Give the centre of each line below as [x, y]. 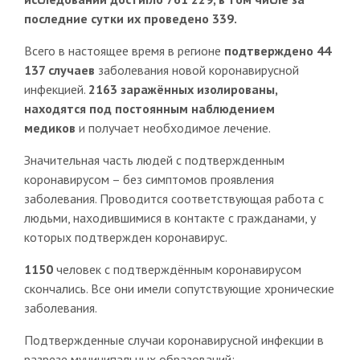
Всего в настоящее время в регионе [124, 51]
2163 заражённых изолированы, [182, 90]
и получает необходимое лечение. [173, 128]
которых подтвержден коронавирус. [125, 237]
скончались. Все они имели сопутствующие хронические [179, 289]
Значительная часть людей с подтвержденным [154, 160]
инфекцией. [56, 90]
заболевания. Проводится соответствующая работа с [174, 199]
